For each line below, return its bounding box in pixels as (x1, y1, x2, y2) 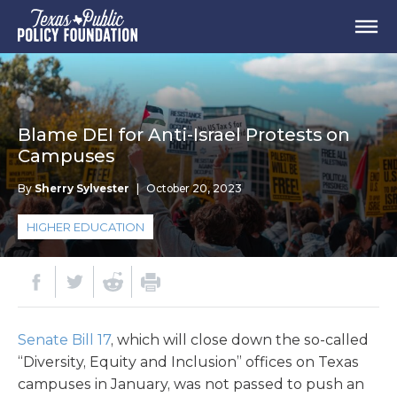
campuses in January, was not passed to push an (18, 376, 364, 393)
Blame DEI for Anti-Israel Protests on (18, 124, 350, 145)
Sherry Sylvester (35, 182, 129, 195)
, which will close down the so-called (111, 331, 369, 348)
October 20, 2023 (146, 182, 242, 195)
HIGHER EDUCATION (27, 220, 144, 234)
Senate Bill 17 (18, 331, 111, 348)
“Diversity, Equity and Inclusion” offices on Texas (18, 354, 359, 370)
